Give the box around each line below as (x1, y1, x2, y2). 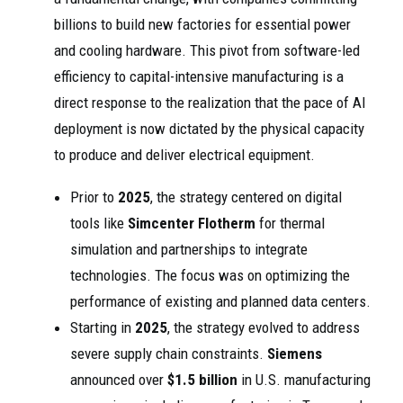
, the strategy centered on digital (150, 188, 342, 206)
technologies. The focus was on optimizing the (70, 266, 350, 284)
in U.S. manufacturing (237, 371, 371, 389)
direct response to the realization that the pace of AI (54, 94, 366, 112)
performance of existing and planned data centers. (70, 292, 371, 310)
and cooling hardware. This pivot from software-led (54, 41, 360, 59)
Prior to (70, 188, 118, 206)
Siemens (267, 345, 322, 363)
